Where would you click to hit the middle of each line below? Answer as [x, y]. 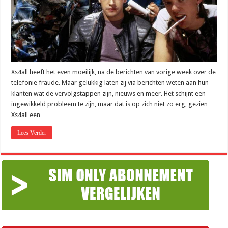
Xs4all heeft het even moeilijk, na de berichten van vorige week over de [114, 72]
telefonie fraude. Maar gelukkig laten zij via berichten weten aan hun [110, 82]
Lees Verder [32, 133]
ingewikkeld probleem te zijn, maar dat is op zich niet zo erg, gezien [110, 104]
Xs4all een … [30, 115]
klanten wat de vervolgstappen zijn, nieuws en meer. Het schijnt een [109, 93]
